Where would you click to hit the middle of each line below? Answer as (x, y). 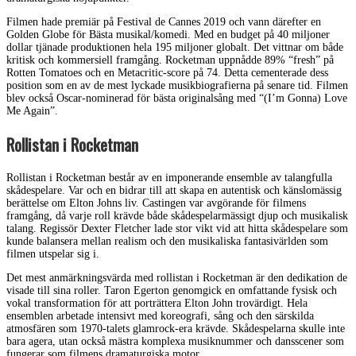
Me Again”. (32, 110)
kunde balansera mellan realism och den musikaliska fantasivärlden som (167, 241)
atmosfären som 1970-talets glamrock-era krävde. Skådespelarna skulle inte (176, 328)
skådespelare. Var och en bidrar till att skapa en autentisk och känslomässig (174, 190)
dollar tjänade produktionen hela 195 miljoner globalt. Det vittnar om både (175, 47)
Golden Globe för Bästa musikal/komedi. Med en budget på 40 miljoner (168, 34)
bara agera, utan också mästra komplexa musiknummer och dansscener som (175, 341)
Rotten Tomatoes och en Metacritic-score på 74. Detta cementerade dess (167, 72)
